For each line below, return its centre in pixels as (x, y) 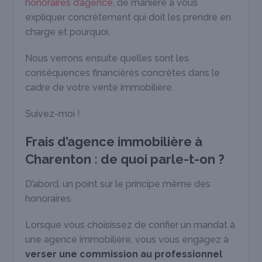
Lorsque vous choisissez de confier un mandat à (130, 225)
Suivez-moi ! (53, 114)
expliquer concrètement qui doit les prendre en (128, 18)
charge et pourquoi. (68, 32)
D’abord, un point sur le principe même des (118, 184)
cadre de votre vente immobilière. (100, 88)
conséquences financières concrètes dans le (123, 73)
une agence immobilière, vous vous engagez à (127, 240)
